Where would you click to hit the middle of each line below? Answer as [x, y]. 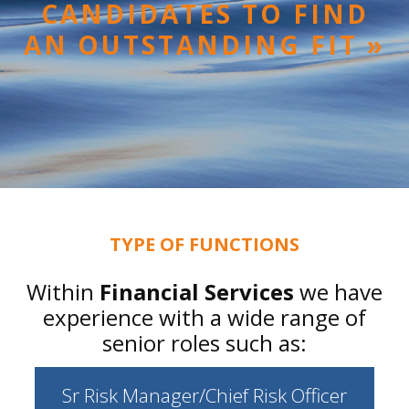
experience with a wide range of [204, 317]
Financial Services [197, 292]
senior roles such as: [204, 343]
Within [63, 292]
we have [338, 292]
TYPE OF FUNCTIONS [204, 244]
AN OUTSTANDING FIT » [204, 45]
